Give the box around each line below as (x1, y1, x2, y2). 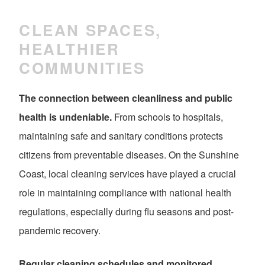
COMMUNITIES (19, 56, 146, 79)
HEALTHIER (19, 37, 120, 60)
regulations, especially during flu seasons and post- (19, 205, 234, 219)
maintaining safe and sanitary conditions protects (19, 129, 223, 143)
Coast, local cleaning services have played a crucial (19, 167, 236, 181)
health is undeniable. (19, 110, 112, 124)
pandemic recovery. (19, 224, 101, 238)
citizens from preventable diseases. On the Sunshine (19, 148, 239, 162)
